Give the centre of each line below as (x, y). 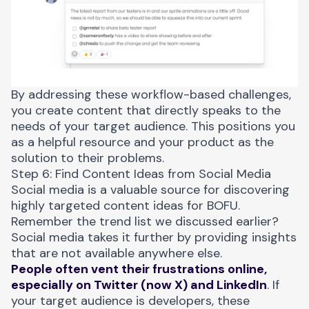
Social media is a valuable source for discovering (150, 189)
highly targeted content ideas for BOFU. (126, 205)
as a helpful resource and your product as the (142, 142)
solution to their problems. (88, 158)
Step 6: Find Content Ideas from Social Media (141, 173)
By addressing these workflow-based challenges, (151, 94)
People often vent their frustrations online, (139, 269)
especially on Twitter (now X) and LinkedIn (139, 285)
